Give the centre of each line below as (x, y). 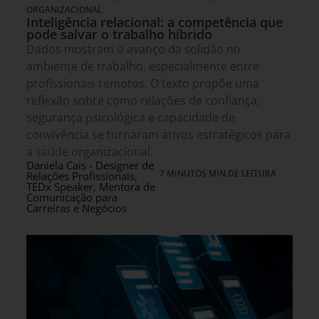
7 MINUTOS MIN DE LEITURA (218, 174)
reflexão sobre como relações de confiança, (143, 101)
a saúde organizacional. (90, 152)
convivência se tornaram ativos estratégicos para (158, 135)
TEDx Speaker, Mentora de (91, 187)
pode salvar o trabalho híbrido (119, 35)
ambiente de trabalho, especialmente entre (143, 67)
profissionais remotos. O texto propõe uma (143, 84)
